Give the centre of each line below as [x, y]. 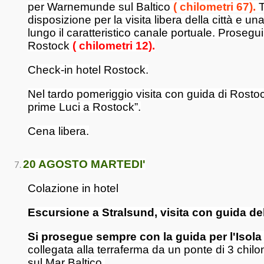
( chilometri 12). [114, 46]
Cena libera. [58, 131]
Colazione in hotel [73, 188]
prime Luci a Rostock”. [84, 107]
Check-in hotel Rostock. [88, 70]
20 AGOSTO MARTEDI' [84, 164]
